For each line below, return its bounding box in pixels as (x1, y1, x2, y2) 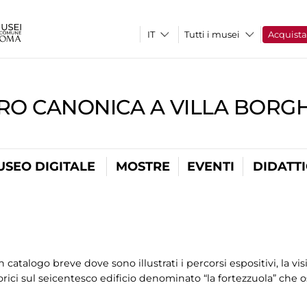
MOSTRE (115, 159, 170, 174)
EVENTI (187, 159, 234, 174)
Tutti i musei (184, 29, 241, 40)
